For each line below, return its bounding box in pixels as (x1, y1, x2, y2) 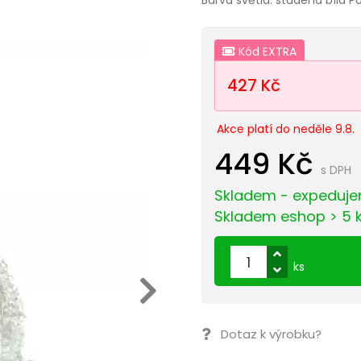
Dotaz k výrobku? (221, 325, 322, 342)
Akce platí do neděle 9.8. (217, 120, 355, 137)
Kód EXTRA (235, 43, 297, 60)
